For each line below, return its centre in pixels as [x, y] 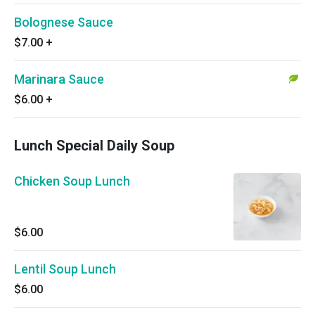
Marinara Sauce [59, 79]
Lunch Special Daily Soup [94, 146]
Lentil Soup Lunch [65, 269]
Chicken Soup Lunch [72, 181]
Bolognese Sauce [64, 22]
